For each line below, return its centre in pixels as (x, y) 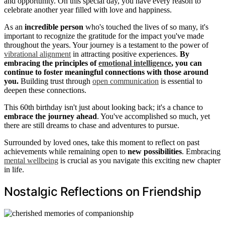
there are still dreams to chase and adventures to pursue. (92, 125)
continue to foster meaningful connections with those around (106, 72)
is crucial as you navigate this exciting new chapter (139, 160)
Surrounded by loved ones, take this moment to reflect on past (102, 142)
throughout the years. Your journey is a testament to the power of (106, 45)
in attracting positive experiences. (125, 54)
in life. (14, 170)
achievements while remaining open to (66, 151)
